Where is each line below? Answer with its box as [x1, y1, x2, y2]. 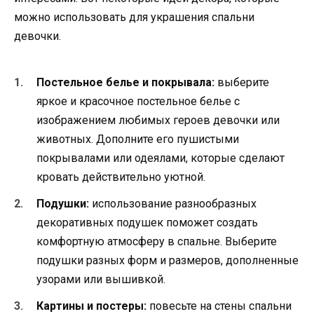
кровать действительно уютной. [36, 170, 205, 184]
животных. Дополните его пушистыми [36, 132, 239, 146]
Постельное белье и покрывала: [36, 75, 214, 89]
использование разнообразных [89, 197, 257, 210]
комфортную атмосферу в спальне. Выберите [36, 235, 277, 248]
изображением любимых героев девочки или [36, 113, 280, 127]
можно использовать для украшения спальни [14, 11, 254, 25]
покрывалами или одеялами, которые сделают [36, 151, 285, 165]
